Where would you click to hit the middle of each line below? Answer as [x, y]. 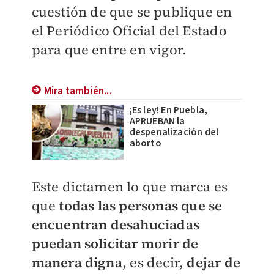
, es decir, [154, 262]
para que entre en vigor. [109, 50]
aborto [145, 143]
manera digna [77, 262]
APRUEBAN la [157, 121]
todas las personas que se [141, 206]
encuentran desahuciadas [116, 224]
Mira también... [78, 91]
